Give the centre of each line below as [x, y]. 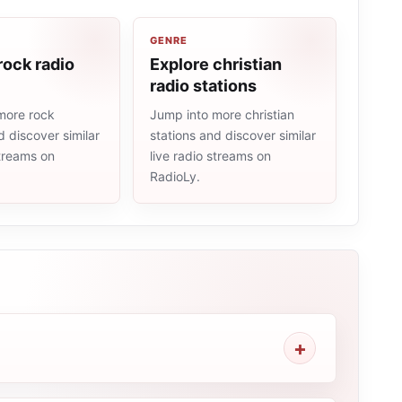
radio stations [203, 86]
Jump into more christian [222, 114]
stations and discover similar [233, 135]
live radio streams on [210, 156]
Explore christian [216, 64]
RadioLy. [175, 176]
